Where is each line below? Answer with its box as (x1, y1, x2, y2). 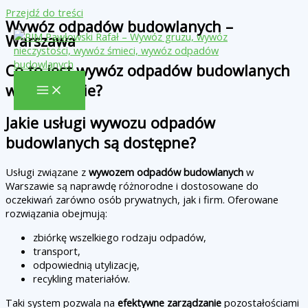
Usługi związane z (5, 165, 89, 179)
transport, (33, 244, 80, 258)
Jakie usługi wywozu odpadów (5, 113, 215, 133)
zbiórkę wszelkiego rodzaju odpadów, (33, 230, 206, 245)
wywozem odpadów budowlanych (89, 165, 243, 179)
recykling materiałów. (33, 272, 130, 286)
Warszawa (5, 31, 76, 51)
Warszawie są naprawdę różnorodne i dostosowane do (5, 179, 258, 193)
